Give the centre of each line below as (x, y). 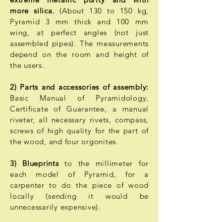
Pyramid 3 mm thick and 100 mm (79, 22)
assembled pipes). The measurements (79, 43)
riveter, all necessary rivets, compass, (79, 120)
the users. (27, 65)
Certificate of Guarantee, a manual (79, 109)
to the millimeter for (104, 163)
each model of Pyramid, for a (79, 174)
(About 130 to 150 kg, (104, 11)
